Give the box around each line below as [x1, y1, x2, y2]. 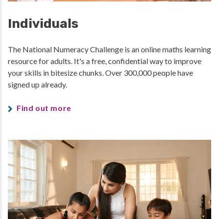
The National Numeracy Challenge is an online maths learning [8, 44, 211, 54]
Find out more [17, 103, 71, 112]
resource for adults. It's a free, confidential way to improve [8, 56, 201, 66]
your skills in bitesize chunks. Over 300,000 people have [8, 67, 193, 77]
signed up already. [8, 79, 68, 89]
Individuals [8, 16, 78, 31]
